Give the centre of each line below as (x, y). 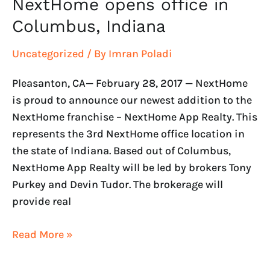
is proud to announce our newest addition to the (132, 100)
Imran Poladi (140, 54)
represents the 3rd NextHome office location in (128, 133)
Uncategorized (48, 54)
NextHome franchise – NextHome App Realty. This (135, 117)
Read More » (42, 234)
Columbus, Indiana (89, 27)
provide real (42, 201)
